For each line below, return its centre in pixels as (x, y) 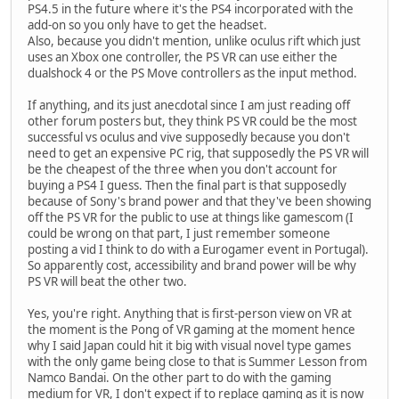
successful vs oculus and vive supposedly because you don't (189, 138)
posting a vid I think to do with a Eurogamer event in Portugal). (198, 250)
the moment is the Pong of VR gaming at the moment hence (191, 330)
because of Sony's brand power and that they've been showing (199, 202)
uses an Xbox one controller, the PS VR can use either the (183, 57)
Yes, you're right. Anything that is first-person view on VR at (190, 314)
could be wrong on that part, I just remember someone (179, 234)
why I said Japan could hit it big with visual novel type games (189, 346)
